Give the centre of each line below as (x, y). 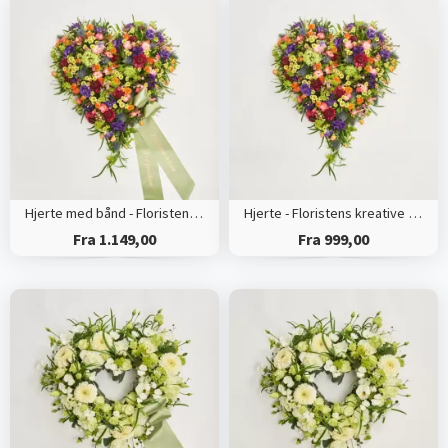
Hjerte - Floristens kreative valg (414, 213)
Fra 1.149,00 (114, 239)
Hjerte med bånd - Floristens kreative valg (195, 213)
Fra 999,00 (333, 239)
